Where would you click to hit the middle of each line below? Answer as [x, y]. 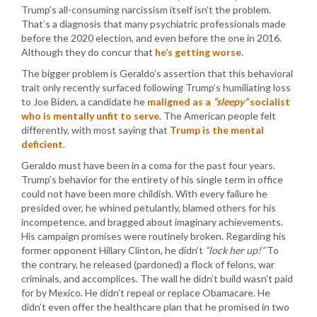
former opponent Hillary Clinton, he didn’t [113, 250]
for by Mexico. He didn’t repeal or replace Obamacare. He [146, 293]
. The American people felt [218, 116]
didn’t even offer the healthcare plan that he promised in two [155, 307]
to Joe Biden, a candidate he [84, 102]
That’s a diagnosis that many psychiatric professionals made [154, 24]
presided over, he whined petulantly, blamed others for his [149, 208]
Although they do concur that [88, 52]
